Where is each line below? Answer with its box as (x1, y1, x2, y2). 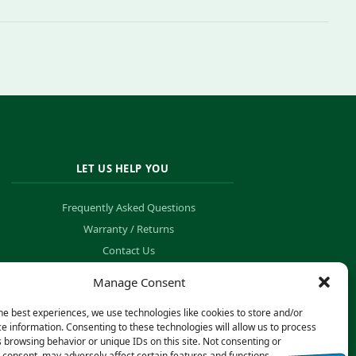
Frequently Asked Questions (61, 200, 195, 215)
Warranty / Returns (83, 222, 174, 236)
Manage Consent (92, 274, 185, 290)
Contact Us (102, 243, 155, 257)
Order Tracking (93, 265, 164, 279)
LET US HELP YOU (75, 161, 169, 176)
